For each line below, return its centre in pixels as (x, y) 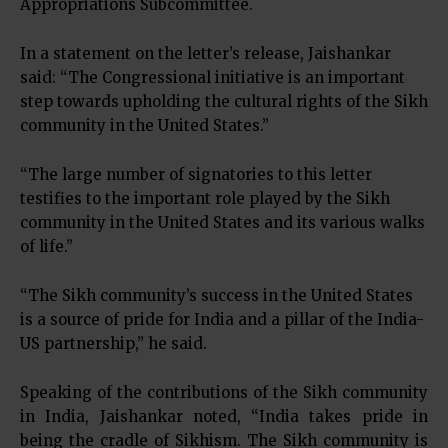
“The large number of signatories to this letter (196, 174)
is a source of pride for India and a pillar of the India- (222, 319)
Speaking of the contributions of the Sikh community (224, 392)
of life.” (46, 246)
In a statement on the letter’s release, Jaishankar (205, 53)
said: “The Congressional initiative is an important (212, 77)
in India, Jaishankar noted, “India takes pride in (224, 416)
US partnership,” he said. (113, 343)
